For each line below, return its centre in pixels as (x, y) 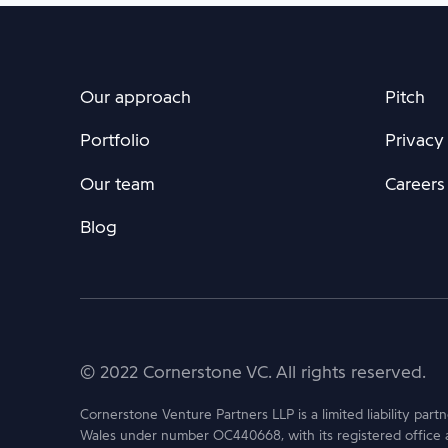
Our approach (135, 96)
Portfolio (115, 140)
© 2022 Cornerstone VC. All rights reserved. (253, 372)
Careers (414, 183)
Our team (117, 183)
